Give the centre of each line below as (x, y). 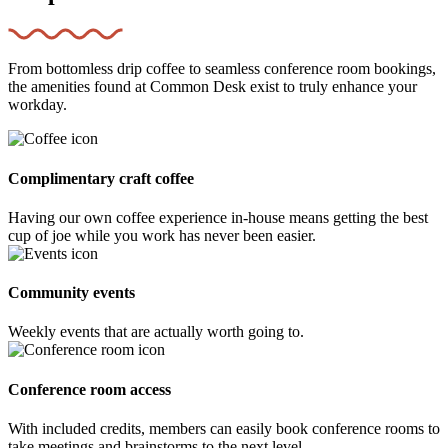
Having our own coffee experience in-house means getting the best (218, 217)
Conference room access (89, 389)
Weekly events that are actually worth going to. (156, 332)
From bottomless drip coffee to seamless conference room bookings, (222, 69)
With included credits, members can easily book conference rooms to (224, 428)
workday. (37, 105)
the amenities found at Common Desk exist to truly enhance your (212, 87)
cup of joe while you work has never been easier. (162, 235)
